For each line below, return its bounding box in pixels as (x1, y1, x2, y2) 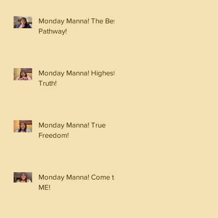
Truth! (38, 78, 56, 87)
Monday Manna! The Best (38, 16, 119, 25)
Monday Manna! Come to (38, 172, 118, 181)
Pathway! (38, 26, 67, 35)
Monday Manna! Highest (38, 68, 115, 77)
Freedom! (38, 130, 69, 139)
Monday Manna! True (38, 120, 106, 129)
